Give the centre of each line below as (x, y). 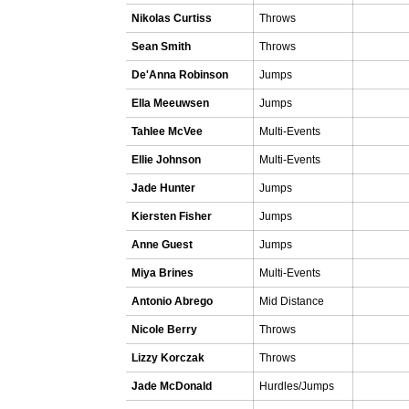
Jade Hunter (163, 188)
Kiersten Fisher (172, 216)
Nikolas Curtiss (172, 18)
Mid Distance (292, 301)
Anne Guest (162, 245)
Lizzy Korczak (168, 358)
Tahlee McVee (167, 131)
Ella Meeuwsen (170, 103)
